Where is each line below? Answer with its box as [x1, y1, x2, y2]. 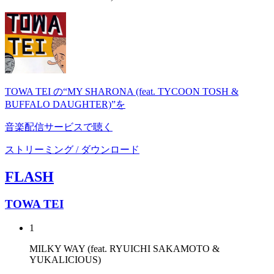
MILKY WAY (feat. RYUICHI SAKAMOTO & [29, 243, 220, 254]
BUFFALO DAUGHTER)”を [5, 99, 125, 110]
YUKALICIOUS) [29, 254, 101, 265]
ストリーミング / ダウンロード [5, 144, 139, 155]
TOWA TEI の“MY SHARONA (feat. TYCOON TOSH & [5, 86, 239, 97]
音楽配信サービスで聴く [5, 122, 113, 133]
